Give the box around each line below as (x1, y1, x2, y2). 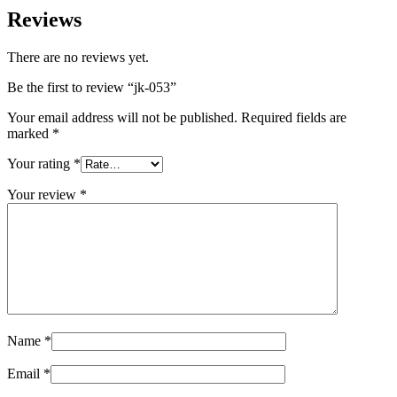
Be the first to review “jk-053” (7, 79, 176, 95)
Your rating (7, 155, 74, 171)
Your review (7, 186, 80, 202)
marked (7, 125, 52, 141)
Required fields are (241, 109, 346, 125)
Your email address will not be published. (7, 109, 237, 125)
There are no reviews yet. (7, 49, 149, 65)
